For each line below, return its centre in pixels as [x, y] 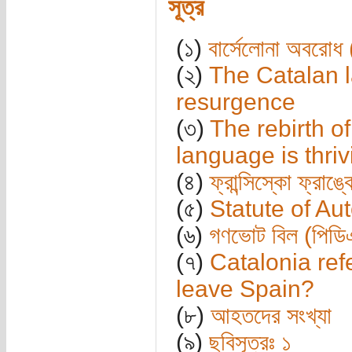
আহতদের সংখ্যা [271, 316]
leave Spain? [245, 289]
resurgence [235, 102]
